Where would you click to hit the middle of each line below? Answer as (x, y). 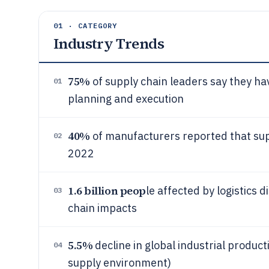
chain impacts (102, 208)
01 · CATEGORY (86, 26)
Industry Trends (109, 44)
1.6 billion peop (107, 191)
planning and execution (126, 99)
